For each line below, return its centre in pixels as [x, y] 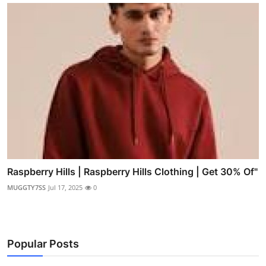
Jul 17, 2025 [65, 187]
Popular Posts [43, 243]
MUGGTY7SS [26, 187]
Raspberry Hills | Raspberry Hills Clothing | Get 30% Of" [132, 171]
